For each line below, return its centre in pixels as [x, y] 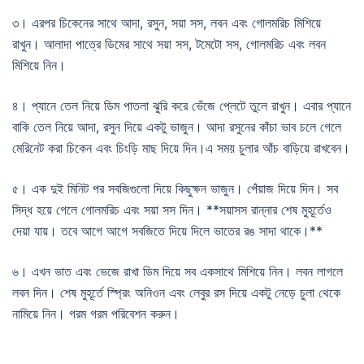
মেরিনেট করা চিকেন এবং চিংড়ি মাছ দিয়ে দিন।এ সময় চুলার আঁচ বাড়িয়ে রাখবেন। [181, 148]
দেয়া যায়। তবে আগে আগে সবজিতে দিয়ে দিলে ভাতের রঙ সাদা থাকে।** [167, 231]
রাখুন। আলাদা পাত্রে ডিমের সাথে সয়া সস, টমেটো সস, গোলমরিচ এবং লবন [169, 44]
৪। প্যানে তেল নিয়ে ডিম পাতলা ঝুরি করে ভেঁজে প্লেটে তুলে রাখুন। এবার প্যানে [182, 106]
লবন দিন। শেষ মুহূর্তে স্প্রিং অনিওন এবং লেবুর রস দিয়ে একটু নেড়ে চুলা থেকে [176, 293]
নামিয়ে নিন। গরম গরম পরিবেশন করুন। [96, 314]
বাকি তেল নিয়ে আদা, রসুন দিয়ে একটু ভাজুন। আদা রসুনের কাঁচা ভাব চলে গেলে [177, 127]
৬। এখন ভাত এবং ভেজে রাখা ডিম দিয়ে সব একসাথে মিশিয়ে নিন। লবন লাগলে [178, 272]
